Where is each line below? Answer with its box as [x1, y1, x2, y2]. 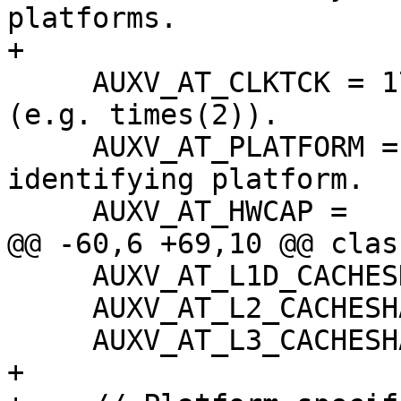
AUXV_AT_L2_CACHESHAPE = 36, [7, 292, 92, 325]
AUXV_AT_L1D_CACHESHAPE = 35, [7, 260, 92, 293]
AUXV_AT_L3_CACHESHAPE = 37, [7, 324, 92, 357]
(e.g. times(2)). [7, 98, 279, 132]
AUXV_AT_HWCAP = [7, 195, 92, 228]
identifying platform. [7, 163, 364, 196]
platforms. [7, 2, 177, 35]
